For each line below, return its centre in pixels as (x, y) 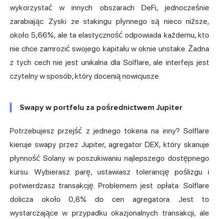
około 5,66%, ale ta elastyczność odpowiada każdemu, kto (109, 35)
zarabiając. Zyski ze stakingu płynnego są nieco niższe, (109, 22)
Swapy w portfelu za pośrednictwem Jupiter (101, 108)
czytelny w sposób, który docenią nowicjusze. (85, 76)
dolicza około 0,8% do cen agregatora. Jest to (109, 199)
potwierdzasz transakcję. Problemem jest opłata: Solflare (109, 186)
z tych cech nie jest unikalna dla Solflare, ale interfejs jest (109, 63)
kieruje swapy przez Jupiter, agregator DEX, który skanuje (109, 145)
